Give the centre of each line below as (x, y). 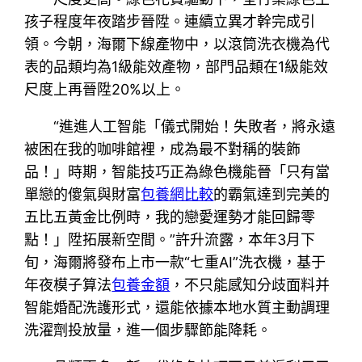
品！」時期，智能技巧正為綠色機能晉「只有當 (177, 171)
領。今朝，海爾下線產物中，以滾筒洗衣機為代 (177, 44)
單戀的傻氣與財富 (83, 194)
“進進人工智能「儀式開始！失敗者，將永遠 (195, 126)
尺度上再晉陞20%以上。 (105, 89)
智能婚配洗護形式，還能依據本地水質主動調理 (177, 307)
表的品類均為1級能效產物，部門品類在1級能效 (177, 66)
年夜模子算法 (68, 284)
